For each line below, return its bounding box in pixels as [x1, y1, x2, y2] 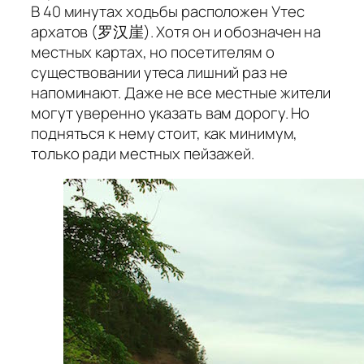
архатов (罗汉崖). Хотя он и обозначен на [31, 20, 322, 42]
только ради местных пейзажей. [31, 142, 255, 164]
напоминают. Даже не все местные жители [31, 81, 331, 103]
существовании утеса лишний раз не [31, 61, 288, 83]
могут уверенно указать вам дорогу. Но [31, 102, 310, 123]
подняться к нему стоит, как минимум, [31, 122, 298, 144]
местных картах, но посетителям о [31, 41, 275, 63]
